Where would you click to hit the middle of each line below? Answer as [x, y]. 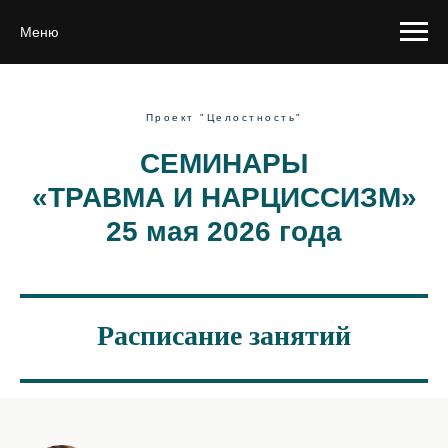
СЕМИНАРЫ [224, 163]
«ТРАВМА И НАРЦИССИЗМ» [224, 197]
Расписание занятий [224, 335]
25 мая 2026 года [224, 231]
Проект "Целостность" [224, 117]
